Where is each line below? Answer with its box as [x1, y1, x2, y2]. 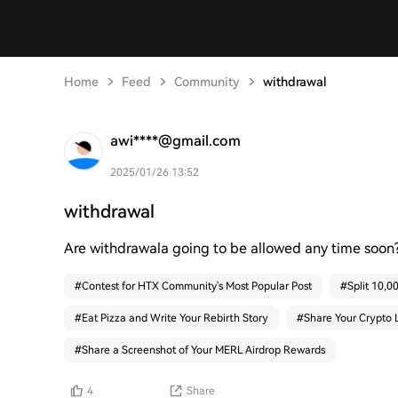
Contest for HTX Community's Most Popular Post [82, 280, 312, 292]
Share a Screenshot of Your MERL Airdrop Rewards [82, 344, 325, 356]
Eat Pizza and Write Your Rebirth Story [82, 312, 268, 324]
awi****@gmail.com [110, 132, 241, 149]
